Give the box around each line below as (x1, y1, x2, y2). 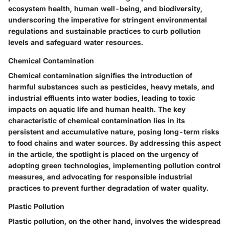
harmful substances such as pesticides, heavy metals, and (8, 82, 215, 91)
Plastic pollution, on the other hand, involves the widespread (8, 217, 221, 226)
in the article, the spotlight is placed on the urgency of (8, 150, 198, 159)
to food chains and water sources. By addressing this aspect (8, 139, 221, 148)
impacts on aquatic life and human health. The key (8, 105, 186, 114)
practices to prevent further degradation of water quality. (8, 184, 209, 193)
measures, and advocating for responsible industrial (8, 172, 192, 181)
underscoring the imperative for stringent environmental (8, 15, 207, 25)
